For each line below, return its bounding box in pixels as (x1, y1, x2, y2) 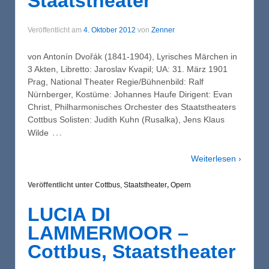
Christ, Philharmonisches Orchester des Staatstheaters (28, 101, 236, 112)
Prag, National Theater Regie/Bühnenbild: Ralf (28, 76, 204, 86)
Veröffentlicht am (28, 26, 83, 35)
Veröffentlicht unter (28, 180, 95, 189)
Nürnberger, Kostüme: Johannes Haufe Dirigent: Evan (28, 89, 232, 99)
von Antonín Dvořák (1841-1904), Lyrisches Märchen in (28, 51, 237, 61)
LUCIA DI (28, 204, 110, 226)
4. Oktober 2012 (83, 26, 136, 35)
